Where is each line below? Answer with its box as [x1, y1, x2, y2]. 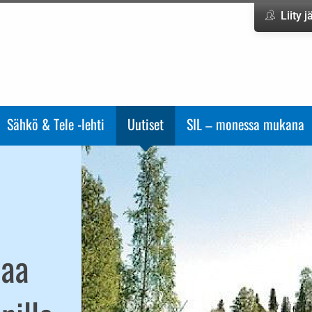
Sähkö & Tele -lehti [7, 114, 104, 134]
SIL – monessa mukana [187, 114, 304, 134]
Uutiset [127, 114, 164, 134]
